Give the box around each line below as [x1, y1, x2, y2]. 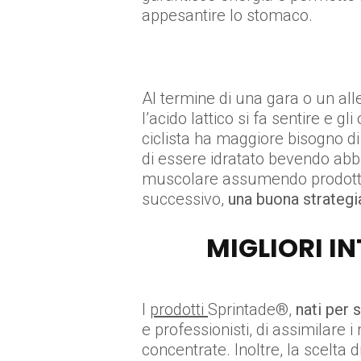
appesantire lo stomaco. [142, 6, 313, 25]
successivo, [142, 189, 228, 209]
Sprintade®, [208, 300, 296, 319]
